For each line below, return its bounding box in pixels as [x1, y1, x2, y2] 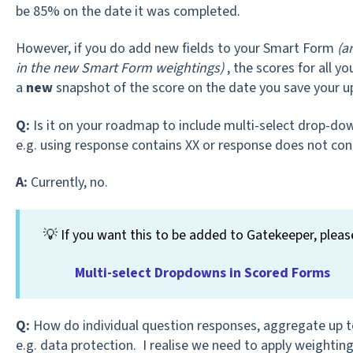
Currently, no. [30, 172, 108, 192]
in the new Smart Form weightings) [15, 58, 224, 79]
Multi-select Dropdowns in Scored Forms [74, 262, 330, 283]
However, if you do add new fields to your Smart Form [15, 39, 337, 59]
